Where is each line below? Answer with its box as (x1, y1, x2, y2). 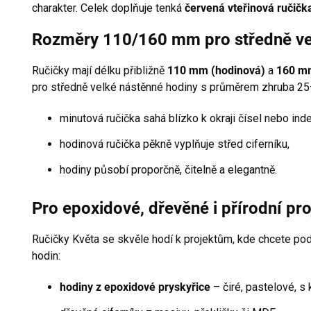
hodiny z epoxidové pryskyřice (60, 280, 210, 294)
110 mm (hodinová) (167, 64, 265, 78)
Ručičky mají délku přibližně (32, 64, 167, 78)
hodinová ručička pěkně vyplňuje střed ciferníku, (60, 137, 289, 151)
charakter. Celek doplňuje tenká (32, 1, 185, 15)
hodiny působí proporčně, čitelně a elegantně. (60, 163, 277, 177)
